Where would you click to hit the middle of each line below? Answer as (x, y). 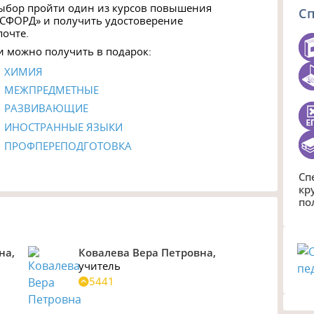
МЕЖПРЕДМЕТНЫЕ (52, 89)
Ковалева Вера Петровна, (147, 253)
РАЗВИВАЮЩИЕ (47, 108)
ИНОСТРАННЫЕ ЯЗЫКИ (64, 127)
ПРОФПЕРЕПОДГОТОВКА (68, 145)
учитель (100, 266)
